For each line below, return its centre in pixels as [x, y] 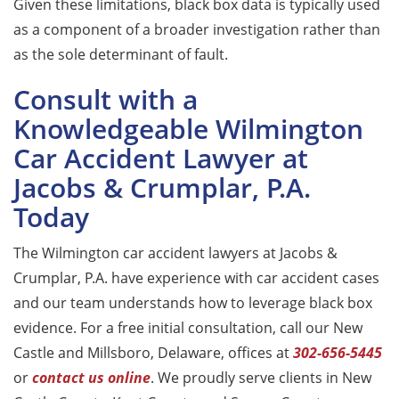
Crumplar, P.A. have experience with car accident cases [196, 277]
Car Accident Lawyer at [161, 158]
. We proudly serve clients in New [261, 377]
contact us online [91, 377]
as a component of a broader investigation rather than [197, 29]
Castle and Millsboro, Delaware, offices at [153, 352]
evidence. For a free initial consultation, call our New [188, 327]
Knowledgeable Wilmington [188, 128]
